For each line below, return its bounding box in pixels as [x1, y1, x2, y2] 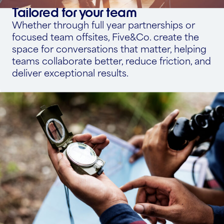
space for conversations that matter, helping [12, 41, 206, 56]
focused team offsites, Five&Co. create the [12, 29, 199, 44]
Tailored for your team [12, 3, 137, 20]
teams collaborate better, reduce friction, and [12, 53, 211, 68]
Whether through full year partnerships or [12, 17, 195, 32]
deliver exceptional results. [12, 65, 128, 80]
